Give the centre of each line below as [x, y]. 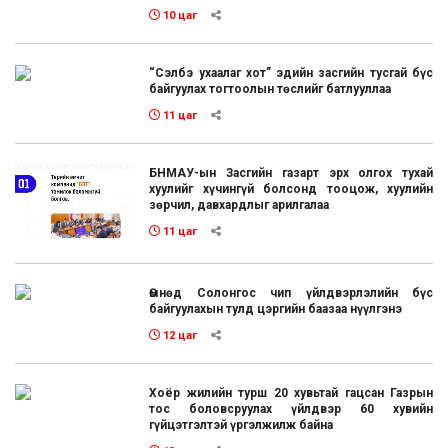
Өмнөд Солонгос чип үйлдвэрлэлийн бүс [291, 292]
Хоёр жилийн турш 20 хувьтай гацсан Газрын [291, 392]
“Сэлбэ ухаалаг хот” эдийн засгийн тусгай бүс [291, 72]
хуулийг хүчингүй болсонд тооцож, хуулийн [291, 188]
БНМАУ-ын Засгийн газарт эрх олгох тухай [291, 172]
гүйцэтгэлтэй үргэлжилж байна [241, 424]
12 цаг [179, 335]
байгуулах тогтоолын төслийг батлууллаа [270, 88]
